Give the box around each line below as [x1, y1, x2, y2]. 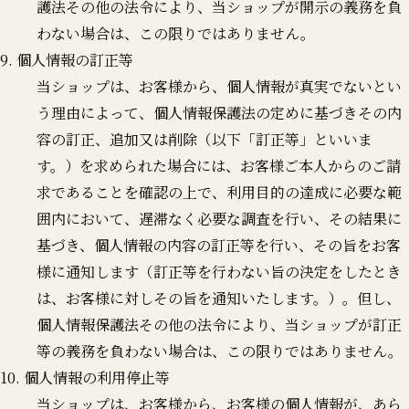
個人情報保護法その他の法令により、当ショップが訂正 [37, 313, 402, 335]
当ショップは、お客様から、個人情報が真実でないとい [37, 75, 402, 97]
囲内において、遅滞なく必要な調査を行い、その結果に [37, 207, 402, 229]
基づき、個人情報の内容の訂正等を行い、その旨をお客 [37, 234, 401, 256]
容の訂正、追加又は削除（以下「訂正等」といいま [37, 128, 372, 150]
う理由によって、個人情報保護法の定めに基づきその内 [37, 101, 402, 123]
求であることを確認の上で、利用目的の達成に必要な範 [37, 181, 402, 203]
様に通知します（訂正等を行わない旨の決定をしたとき [37, 260, 402, 282]
